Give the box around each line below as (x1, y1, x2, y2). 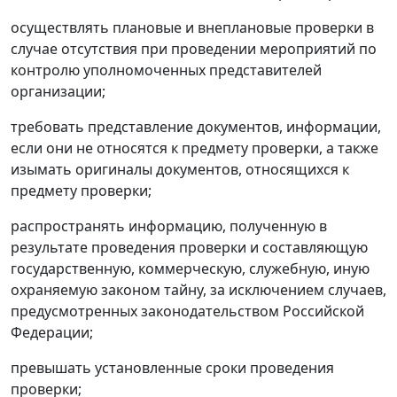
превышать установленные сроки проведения (11, 358, 334, 378)
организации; (11, 82, 105, 101)
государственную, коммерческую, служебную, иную (11, 259, 370, 278)
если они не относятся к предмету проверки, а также (11, 138, 378, 158)
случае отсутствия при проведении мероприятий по (11, 39, 377, 58)
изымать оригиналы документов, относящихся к (11, 160, 349, 179)
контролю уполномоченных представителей (11, 60, 322, 80)
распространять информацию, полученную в (11, 216, 327, 236)
